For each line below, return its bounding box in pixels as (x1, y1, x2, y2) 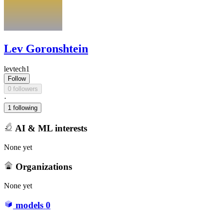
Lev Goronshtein (4, 42, 88, 55)
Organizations (13, 162, 72, 172)
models (15, 200, 43, 211)
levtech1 (4, 65, 30, 73)
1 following (8, 104, 37, 112)
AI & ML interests (13, 123, 87, 133)
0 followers (13, 85, 38, 93)
